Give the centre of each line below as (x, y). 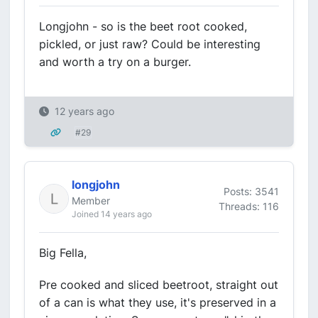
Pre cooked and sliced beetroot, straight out (159, 285)
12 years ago (84, 111)
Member (91, 201)
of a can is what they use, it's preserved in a (158, 302)
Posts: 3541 (251, 191)
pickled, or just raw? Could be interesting (150, 44)
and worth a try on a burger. (115, 62)
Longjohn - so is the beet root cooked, (143, 26)
